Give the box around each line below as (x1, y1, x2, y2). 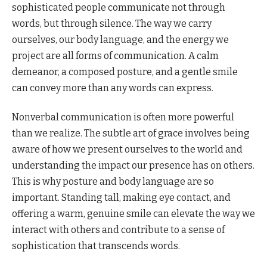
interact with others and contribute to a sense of (12, 224, 225, 236)
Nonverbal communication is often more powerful (12, 111, 234, 123)
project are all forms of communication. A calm (12, 50, 219, 62)
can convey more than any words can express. (12, 82, 213, 94)
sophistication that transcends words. (12, 240, 180, 252)
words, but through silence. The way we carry (12, 18, 212, 30)
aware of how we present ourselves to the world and (12, 144, 243, 156)
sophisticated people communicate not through (12, 2, 225, 14)
